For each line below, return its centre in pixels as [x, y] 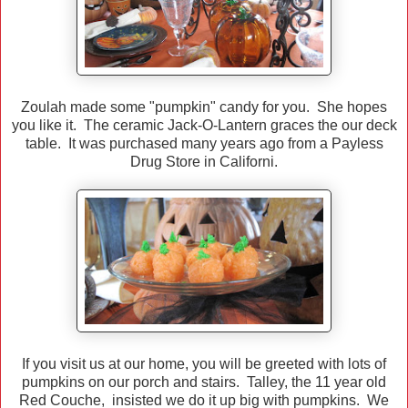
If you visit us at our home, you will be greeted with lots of [204, 364]
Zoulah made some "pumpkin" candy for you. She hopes [204, 107]
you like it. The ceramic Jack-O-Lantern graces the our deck [204, 126]
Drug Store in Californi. [204, 162]
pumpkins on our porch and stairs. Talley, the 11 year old [204, 382]
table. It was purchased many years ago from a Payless [204, 144]
